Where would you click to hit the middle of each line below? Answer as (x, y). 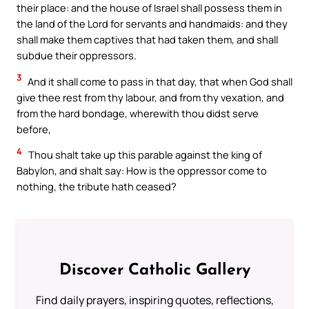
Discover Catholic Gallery (154, 270)
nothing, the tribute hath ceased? (97, 187)
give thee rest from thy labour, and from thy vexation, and (150, 97)
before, (34, 129)
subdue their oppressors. (77, 55)
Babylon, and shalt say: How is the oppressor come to (142, 171)
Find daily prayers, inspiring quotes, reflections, (154, 300)
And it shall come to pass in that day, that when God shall (159, 81)
